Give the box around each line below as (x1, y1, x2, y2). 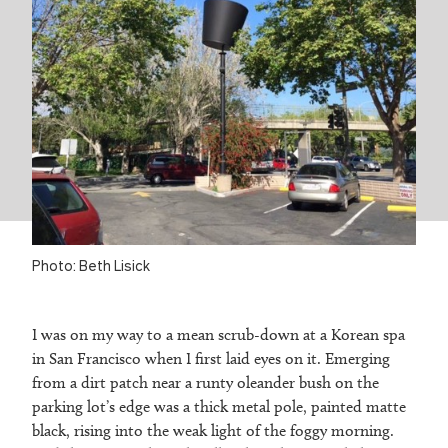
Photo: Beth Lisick (32, 255, 150, 276)
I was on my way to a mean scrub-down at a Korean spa (32, 325, 405, 345)
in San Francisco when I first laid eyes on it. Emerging (32, 349, 390, 369)
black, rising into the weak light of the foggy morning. (32, 421, 394, 441)
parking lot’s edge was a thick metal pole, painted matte (32, 397, 406, 417)
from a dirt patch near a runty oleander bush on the (32, 373, 379, 393)
